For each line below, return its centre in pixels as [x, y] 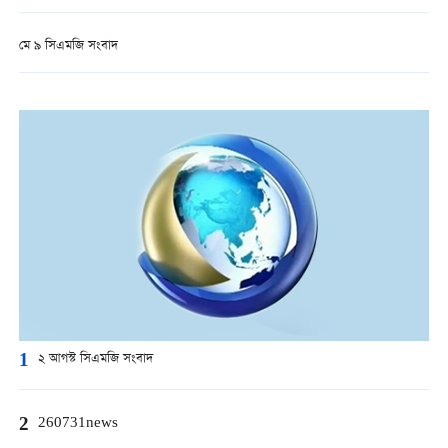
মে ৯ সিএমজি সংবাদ [68, 46]
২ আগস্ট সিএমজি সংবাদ [95, 360]
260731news [77, 424]
